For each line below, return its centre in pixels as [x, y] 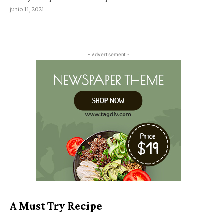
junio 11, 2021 [27, 9]
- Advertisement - [108, 54]
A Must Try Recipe [56, 205]
